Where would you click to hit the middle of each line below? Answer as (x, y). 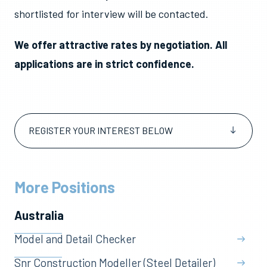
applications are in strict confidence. (104, 64)
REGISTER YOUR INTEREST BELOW (101, 130)
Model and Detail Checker (75, 239)
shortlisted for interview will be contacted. (111, 14)
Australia (39, 215)
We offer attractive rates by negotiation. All (121, 45)
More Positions (65, 187)
